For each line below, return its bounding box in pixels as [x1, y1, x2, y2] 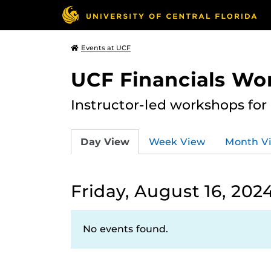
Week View [149, 135, 206, 148]
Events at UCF [81, 44, 131, 52]
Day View [80, 135, 129, 148]
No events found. [83, 223, 168, 235]
